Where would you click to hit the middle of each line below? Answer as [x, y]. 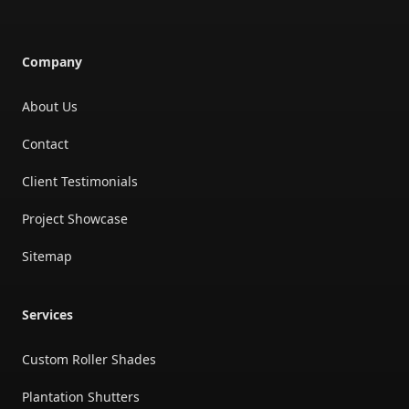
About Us [50, 106]
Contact [45, 144]
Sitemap [47, 256]
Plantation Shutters [81, 397]
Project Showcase [75, 219]
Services [47, 315]
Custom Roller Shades [89, 359]
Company [52, 62]
